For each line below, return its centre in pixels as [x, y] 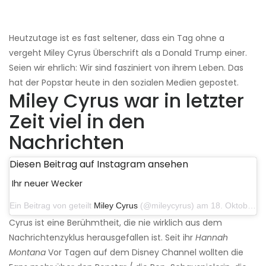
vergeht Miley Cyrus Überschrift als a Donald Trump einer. [128, 53]
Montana [27, 253]
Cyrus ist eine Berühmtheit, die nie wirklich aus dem [115, 223]
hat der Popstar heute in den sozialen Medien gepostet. [124, 83]
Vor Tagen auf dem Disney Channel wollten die [145, 253]
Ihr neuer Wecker [47, 184]
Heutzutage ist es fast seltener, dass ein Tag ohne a [117, 38]
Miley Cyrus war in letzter [126, 101]
